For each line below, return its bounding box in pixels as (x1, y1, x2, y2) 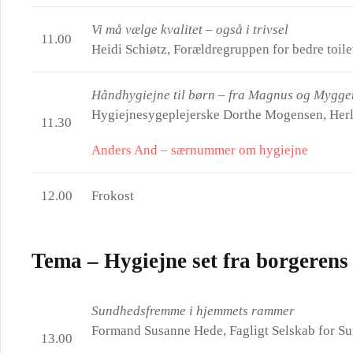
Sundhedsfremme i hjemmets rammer (91, 303, 295, 318)
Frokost (91, 188, 134, 203)
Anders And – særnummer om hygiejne (91, 143, 308, 158)
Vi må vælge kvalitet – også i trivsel (91, 22, 288, 37)
